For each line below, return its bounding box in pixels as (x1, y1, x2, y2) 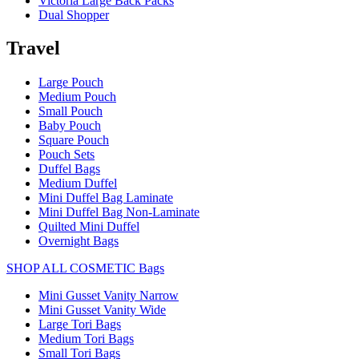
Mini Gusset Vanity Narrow (38, 288, 179, 303)
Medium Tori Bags (38, 332, 134, 346)
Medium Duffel (38, 176, 117, 191)
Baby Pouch (38, 119, 101, 133)
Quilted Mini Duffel (38, 220, 139, 234)
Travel (6, 38, 60, 59)
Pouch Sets (38, 147, 95, 162)
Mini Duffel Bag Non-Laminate (38, 205, 200, 220)
